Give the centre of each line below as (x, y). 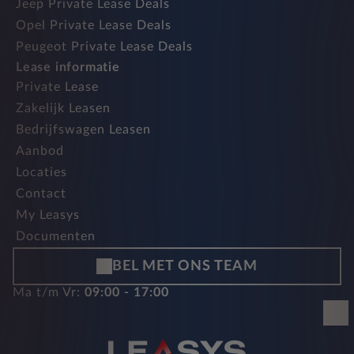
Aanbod (40, 151)
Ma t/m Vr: (49, 293)
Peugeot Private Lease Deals (104, 47)
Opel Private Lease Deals (94, 26)
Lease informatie (68, 68)
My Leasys (48, 215)
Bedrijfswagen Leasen (83, 130)
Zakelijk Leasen (63, 109)
